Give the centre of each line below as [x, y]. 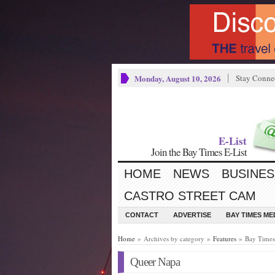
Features [225, 238]
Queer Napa [155, 262]
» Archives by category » [174, 238]
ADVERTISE [192, 215]
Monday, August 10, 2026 [178, 78]
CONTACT [142, 215]
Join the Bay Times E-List [199, 152]
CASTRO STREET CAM [190, 196]
